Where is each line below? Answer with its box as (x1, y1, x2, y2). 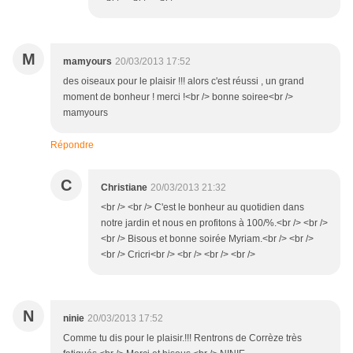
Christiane (101, 182, 147, 194)
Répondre (50, 139, 94, 151)
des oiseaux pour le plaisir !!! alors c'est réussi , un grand (63, 76, 304, 87)
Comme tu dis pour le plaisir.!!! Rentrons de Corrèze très (63, 333, 302, 344)
